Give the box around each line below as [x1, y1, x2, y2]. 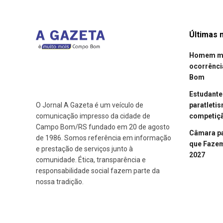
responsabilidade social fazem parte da [36, 167, 160, 175]
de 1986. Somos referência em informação [36, 134, 171, 142]
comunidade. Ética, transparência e [36, 156, 146, 164]
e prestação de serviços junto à [36, 145, 133, 153]
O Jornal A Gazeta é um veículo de [36, 101, 143, 110]
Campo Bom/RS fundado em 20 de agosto [36, 123, 170, 131]
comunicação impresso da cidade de [36, 112, 150, 120]
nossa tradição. [36, 178, 84, 186]
